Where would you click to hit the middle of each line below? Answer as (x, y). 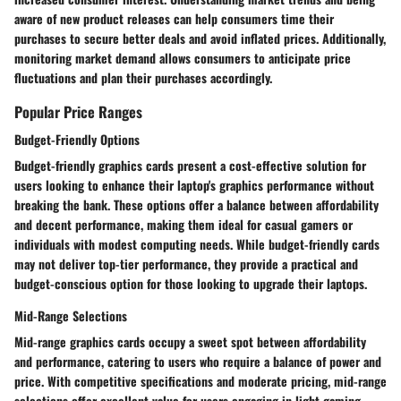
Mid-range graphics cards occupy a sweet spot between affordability (190, 341)
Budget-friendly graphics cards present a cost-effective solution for (190, 165)
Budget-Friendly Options (77, 139)
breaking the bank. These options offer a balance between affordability (196, 204)
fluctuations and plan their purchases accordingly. (143, 77)
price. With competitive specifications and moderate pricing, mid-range (200, 380)
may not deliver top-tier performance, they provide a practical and (186, 263)
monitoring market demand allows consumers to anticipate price (183, 57)
